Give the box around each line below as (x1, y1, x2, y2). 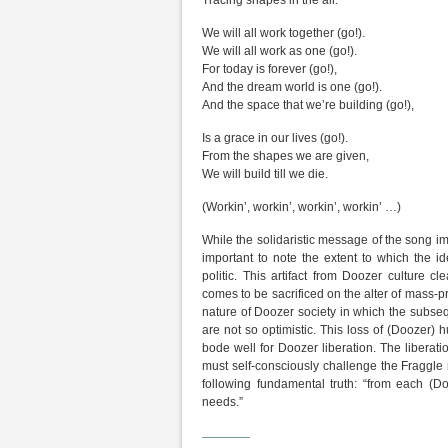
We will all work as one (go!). (202, 44, 357, 58)
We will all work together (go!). (202, 26, 365, 40)
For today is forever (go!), (202, 62, 337, 76)
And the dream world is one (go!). (202, 80, 382, 94)
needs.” (202, 395, 243, 409)
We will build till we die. (202, 167, 328, 181)
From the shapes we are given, (202, 149, 369, 163)
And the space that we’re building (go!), (202, 98, 414, 112)
